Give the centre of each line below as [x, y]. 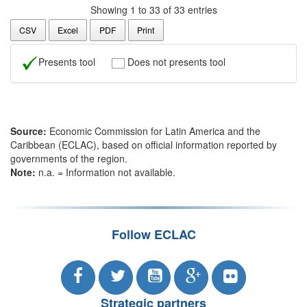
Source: [28, 131]
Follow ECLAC [153, 234]
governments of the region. [69, 158]
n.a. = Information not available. [106, 172]
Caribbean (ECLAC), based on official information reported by [144, 144]
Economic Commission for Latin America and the [153, 131]
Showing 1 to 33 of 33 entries [153, 9]
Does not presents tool [175, 61]
